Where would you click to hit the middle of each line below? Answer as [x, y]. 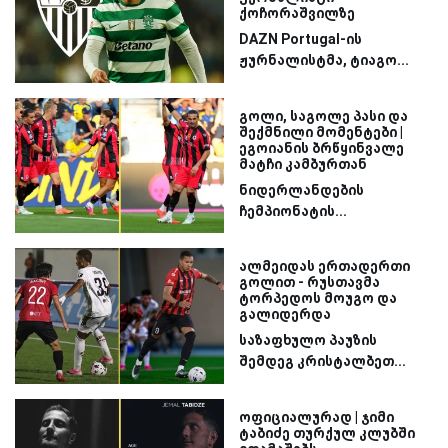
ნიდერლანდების [301, 189]
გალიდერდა [285, 314]
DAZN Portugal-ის [300, 39]
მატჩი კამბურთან [303, 163]
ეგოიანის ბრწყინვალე [321, 147]
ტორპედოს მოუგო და [318, 298]
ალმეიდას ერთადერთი [324, 266]
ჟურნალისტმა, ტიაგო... [324, 60]
